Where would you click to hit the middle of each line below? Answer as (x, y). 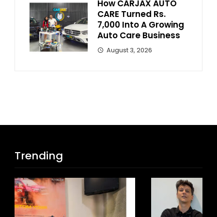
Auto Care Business (139, 35)
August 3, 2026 (129, 50)
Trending (39, 155)
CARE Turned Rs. (132, 14)
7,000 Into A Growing (141, 24)
